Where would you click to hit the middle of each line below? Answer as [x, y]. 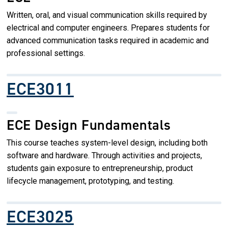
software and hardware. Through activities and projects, [104, 155]
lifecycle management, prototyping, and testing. [90, 181]
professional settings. [46, 53]
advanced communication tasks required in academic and [108, 40]
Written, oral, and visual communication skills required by [107, 15]
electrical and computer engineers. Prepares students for [108, 27]
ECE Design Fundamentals [89, 125]
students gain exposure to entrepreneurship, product [100, 168]
